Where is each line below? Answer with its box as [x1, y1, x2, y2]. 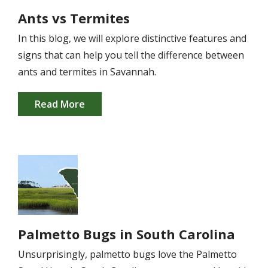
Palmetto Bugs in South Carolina [18, 225, 235, 243]
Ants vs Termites [18, 9, 130, 27]
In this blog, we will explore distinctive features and [18, 32, 246, 45]
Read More [35, 98, 85, 111]
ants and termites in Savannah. [18, 65, 156, 78]
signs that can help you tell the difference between [18, 48, 244, 62]
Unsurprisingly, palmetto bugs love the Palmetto [18, 248, 237, 261]
